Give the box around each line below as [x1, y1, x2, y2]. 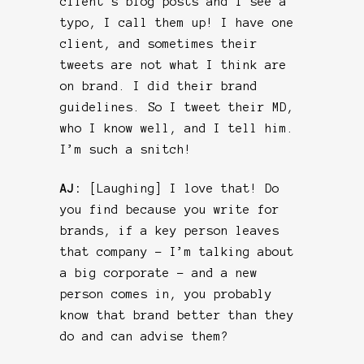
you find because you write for [60, 202, 279, 216]
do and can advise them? [60, 329, 228, 343]
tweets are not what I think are [60, 58, 287, 71]
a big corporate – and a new [60, 266, 258, 279]
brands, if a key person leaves [60, 223, 279, 237]
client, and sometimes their [60, 37, 258, 50]
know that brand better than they [60, 308, 294, 322]
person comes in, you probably [60, 287, 272, 301]
